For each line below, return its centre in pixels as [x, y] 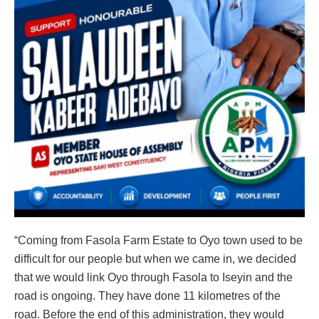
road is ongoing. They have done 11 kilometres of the [147, 296]
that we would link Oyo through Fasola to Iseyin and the [153, 277]
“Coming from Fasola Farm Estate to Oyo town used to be [158, 240]
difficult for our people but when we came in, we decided [155, 258]
